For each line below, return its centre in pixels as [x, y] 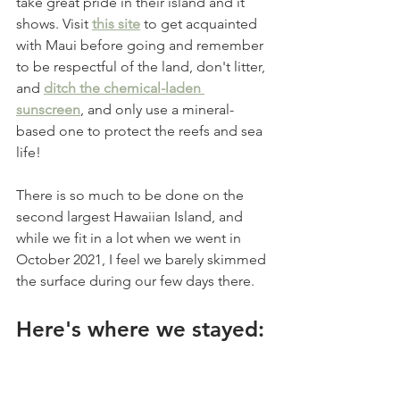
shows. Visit [54, 23]
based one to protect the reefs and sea [141, 130]
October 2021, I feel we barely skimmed [143, 259]
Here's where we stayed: [140, 329]
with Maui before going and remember [142, 45]
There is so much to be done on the [132, 195]
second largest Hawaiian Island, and [131, 216]
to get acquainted [200, 23]
